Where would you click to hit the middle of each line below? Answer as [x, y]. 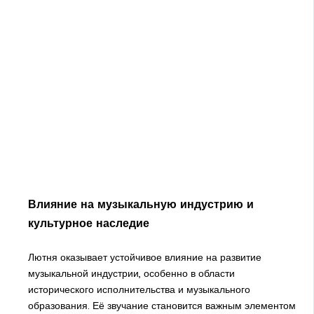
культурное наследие [88, 223]
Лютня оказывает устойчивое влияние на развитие [144, 258]
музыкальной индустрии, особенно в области [131, 274]
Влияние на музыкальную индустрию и [141, 204]
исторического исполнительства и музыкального [139, 290]
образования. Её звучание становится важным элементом [162, 306]
